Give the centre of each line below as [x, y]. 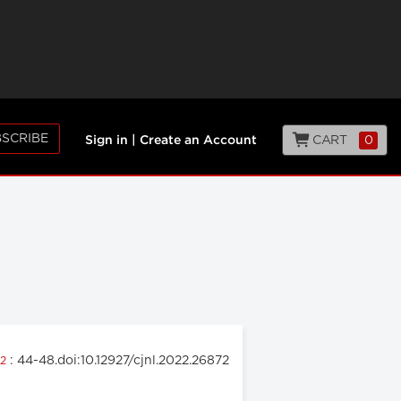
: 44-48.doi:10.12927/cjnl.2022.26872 [119, 361]
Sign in [107, 141]
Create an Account [198, 141]
